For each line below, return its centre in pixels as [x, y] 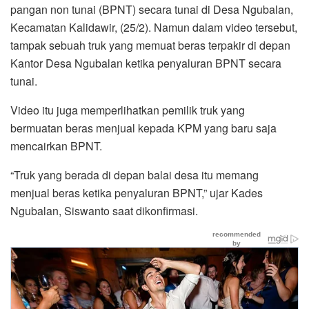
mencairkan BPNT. [56, 146]
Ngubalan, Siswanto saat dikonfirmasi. [104, 210]
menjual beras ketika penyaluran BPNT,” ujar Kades [137, 192]
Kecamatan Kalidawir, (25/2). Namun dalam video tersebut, [154, 27]
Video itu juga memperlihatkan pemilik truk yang [128, 110]
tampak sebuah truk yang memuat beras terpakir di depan [150, 45]
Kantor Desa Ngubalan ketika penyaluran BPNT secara [146, 63]
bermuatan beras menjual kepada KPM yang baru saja [143, 128]
